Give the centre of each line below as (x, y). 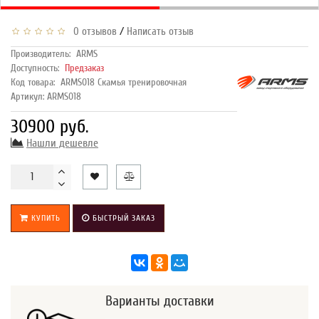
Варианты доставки (160, 300)
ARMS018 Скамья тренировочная (124, 82)
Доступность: (38, 68)
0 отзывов (92, 31)
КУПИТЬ (45, 218)
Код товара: (33, 82)
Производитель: (41, 53)
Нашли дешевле (62, 143)
